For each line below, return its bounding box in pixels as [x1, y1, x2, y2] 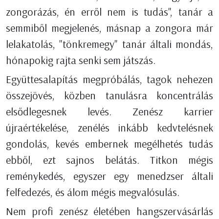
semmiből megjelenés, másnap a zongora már [6, 21, 213, 35]
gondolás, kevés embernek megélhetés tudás [6, 137, 213, 151]
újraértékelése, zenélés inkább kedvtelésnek [6, 121, 213, 135]
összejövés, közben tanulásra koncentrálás [6, 88, 213, 103]
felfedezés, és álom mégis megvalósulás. [6, 185, 179, 199]
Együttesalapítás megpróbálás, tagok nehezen [6, 72, 213, 87]
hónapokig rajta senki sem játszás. [6, 53, 155, 67]
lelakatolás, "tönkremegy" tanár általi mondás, [6, 37, 213, 51]
